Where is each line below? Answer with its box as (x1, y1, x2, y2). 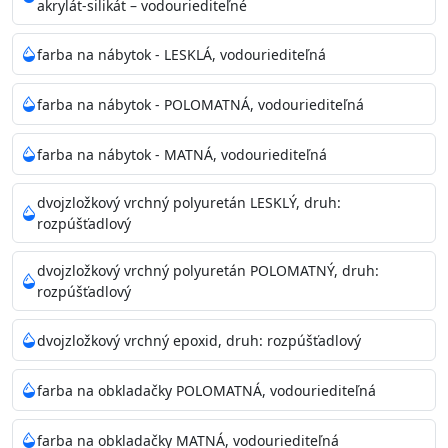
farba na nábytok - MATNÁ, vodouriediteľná (37, 144, 327, 164)
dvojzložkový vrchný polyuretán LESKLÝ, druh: (37, 193, 341, 212)
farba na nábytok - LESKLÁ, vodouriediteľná (37, 44, 326, 64)
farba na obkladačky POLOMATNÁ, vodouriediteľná (37, 380, 376, 400)
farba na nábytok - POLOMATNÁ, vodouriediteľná (37, 94, 364, 114)
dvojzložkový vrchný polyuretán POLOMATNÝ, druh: (37, 261, 379, 280)
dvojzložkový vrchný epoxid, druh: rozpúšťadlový (37, 330, 361, 350)
